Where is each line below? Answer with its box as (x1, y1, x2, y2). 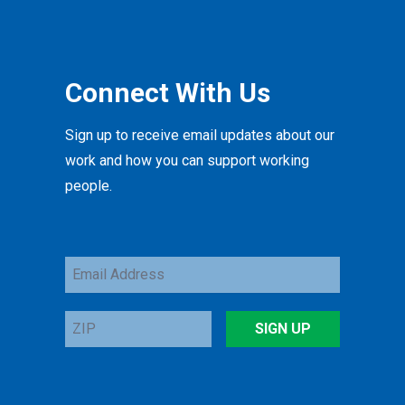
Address (65, 280, 123, 298)
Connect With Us (65, 77, 270, 109)
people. (65, 177, 112, 195)
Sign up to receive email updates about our (65, 127, 334, 145)
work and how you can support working (65, 152, 309, 170)
